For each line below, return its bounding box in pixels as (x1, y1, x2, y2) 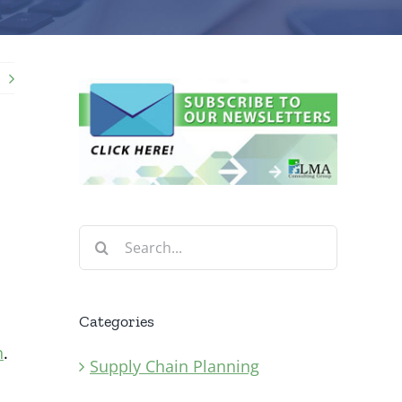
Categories (79, 311, 154, 332)
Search (78, 226, 129, 249)
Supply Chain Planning (90, 354, 259, 377)
